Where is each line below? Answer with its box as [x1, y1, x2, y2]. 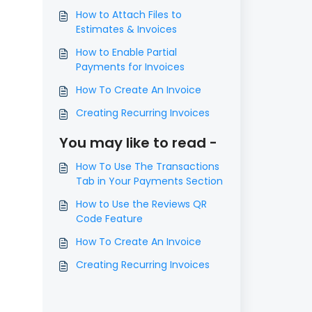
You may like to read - [58, 133, 217, 153]
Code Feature [75, 212, 143, 226]
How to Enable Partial [75, 45, 177, 59]
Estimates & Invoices [75, 22, 177, 36]
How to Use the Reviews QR [75, 197, 207, 211]
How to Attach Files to [75, 8, 182, 22]
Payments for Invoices [75, 60, 185, 74]
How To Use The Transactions [75, 159, 219, 173]
